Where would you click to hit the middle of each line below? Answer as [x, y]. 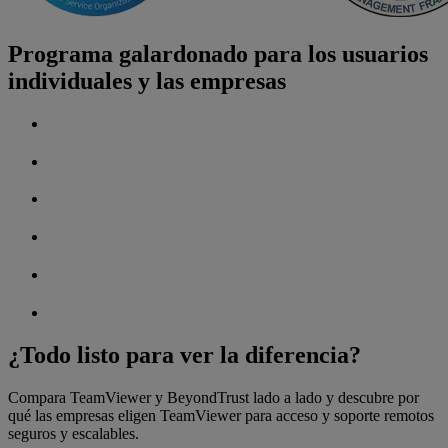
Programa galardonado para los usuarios [218, 53]
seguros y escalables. [73, 433]
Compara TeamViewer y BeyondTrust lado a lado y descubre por [213, 397]
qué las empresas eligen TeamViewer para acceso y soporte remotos [221, 415]
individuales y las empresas [147, 80]
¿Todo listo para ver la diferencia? [184, 355]
